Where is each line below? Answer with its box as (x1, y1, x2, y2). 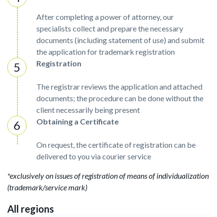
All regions (7, 203, 54, 215)
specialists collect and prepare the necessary (36, 24, 183, 33)
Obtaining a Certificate (36, 117, 119, 126)
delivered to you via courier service (36, 152, 151, 161)
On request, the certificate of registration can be (36, 140, 196, 149)
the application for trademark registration (36, 47, 175, 56)
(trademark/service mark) (7, 183, 87, 192)
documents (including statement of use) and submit (36, 35, 204, 45)
